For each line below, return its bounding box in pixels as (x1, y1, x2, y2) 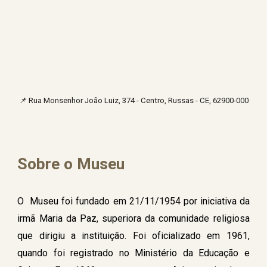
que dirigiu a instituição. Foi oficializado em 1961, (17, 230, 250, 242)
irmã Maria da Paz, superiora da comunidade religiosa (17, 213, 250, 225)
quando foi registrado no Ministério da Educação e (17, 247, 250, 259)
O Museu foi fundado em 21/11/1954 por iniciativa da (17, 195, 250, 207)
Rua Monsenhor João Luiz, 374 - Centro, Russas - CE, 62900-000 (28, 96, 249, 105)
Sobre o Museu (17, 154, 125, 174)
